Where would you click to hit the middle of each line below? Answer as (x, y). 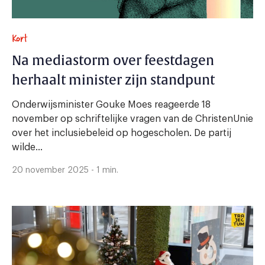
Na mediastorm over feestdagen (113, 61)
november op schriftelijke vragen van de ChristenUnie (132, 119)
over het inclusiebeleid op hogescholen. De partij (122, 133)
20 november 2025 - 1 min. (65, 170)
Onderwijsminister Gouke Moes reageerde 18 (111, 104)
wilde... (27, 147)
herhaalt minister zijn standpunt (142, 80)
